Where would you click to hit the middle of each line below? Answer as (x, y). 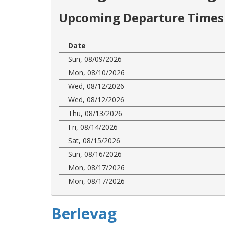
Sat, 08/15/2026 (94, 140)
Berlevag (84, 213)
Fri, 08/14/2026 (93, 127)
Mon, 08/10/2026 (96, 72)
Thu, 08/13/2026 (95, 113)
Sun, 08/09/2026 (95, 59)
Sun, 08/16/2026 (95, 154)
